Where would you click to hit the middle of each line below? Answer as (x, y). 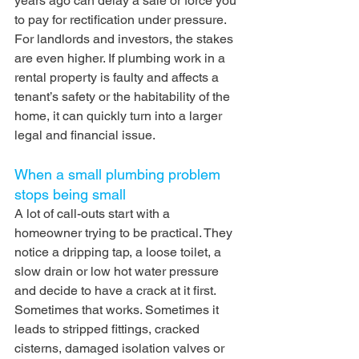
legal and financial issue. (85, 135)
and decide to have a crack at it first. (117, 290)
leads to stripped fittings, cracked (109, 329)
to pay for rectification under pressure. (121, 19)
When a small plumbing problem (119, 174)
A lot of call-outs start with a (94, 213)
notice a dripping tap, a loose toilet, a (119, 252)
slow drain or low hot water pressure (118, 271)
